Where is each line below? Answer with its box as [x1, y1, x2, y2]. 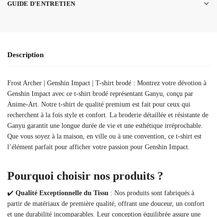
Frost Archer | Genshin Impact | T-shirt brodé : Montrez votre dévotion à [7, 79, 206, 87]
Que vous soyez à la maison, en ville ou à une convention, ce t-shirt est [7, 132, 201, 140]
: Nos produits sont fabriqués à [108, 189, 194, 197]
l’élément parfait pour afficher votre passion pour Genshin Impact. [7, 143, 190, 151]
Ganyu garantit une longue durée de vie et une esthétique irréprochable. [7, 122, 203, 129]
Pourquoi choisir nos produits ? [7, 169, 163, 182]
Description [7, 51, 44, 59]
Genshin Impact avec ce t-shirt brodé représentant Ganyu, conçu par [7, 90, 193, 97]
